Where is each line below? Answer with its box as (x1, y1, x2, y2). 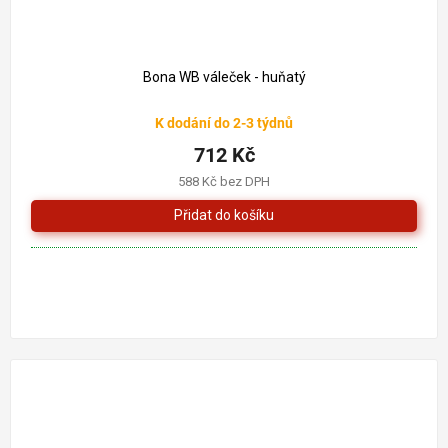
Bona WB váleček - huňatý (142, 68, 306, 85)
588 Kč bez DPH (178, 173, 270, 189)
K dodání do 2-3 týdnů (155, 114, 293, 131)
